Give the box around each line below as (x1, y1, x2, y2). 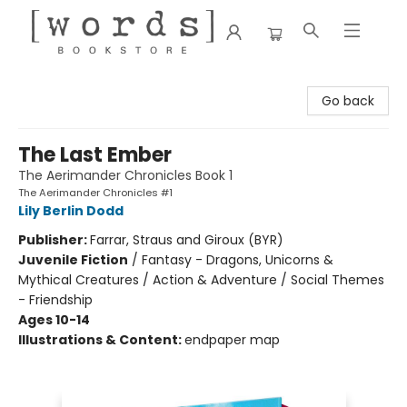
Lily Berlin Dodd (18, 202, 124, 220)
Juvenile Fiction (18, 251, 128, 269)
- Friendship (18, 291, 93, 309)
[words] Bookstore (14, 72, 128, 90)
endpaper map (184, 331, 280, 349)
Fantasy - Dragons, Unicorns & (142, 251, 333, 269)
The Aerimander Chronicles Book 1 (18, 166, 233, 184)
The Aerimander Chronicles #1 (18, 185, 173, 200)
